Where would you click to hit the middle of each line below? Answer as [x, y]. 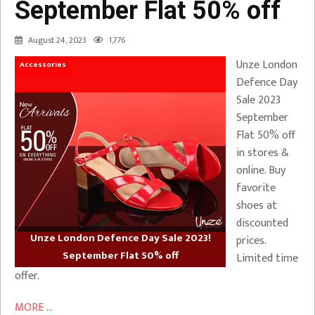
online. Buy [261, 171]
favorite [256, 188]
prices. [251, 241]
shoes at [257, 206]
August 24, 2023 [57, 40]
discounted [262, 223]
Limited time [267, 258]
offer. [27, 276]
